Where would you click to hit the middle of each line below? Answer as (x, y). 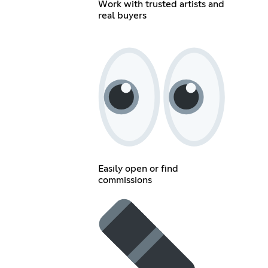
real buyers (122, 16)
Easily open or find (138, 169)
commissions (125, 180)
